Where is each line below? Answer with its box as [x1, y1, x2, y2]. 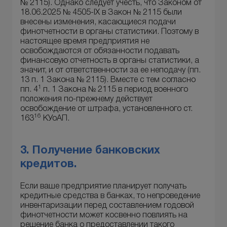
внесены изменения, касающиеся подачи [20, 19, 176, 26]
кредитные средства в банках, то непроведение [20, 193, 200, 200]
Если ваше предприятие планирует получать [20, 183, 186, 191]
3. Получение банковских [20, 145, 160, 156]
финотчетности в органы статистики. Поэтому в [20, 28, 199, 36]
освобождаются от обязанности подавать [20, 48, 179, 55]
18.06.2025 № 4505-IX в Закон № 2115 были [20, 9, 182, 17]
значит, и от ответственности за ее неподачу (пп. [20, 67, 201, 74]
